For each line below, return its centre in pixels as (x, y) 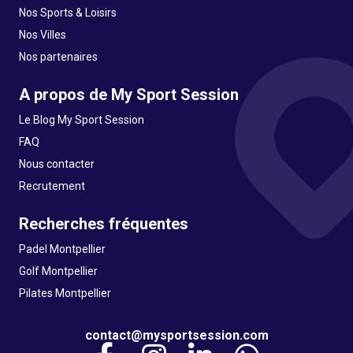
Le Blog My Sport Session (82, 120)
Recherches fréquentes (104, 224)
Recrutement (52, 186)
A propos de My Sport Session (129, 95)
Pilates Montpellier (65, 293)
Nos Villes (43, 35)
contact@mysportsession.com (176, 335)
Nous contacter (57, 164)
